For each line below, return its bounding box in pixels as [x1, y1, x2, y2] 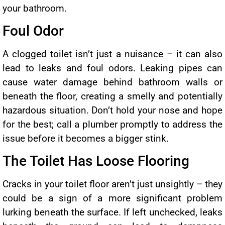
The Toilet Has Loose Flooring [3, 153, 189, 170]
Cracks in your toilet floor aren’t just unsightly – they [3, 178, 222, 190]
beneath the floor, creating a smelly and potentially [3, 90, 222, 102]
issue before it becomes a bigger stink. [3, 132, 169, 144]
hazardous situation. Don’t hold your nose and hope [3, 104, 222, 116]
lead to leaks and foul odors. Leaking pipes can [3, 62, 222, 74]
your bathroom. [3, 2, 67, 14]
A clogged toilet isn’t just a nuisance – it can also [3, 48, 222, 60]
